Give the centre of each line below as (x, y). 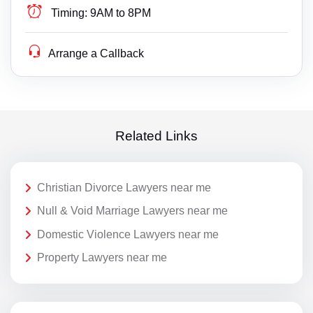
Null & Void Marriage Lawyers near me (132, 211)
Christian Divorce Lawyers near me (124, 187)
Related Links (156, 136)
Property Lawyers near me (102, 258)
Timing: (70, 13)
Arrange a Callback (96, 53)
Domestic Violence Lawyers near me (128, 234)
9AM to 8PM (121, 13)
